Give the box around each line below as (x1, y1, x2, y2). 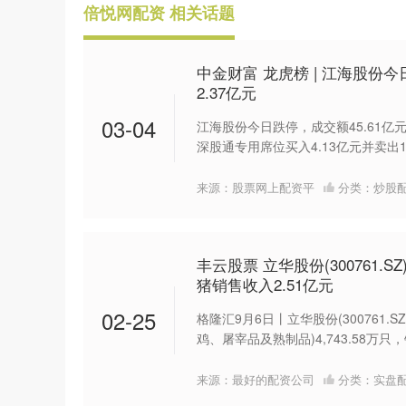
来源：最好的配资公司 (197, 370, 314, 388)
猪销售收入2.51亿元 (197, 273, 333, 296)
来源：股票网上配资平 (197, 178, 314, 196)
